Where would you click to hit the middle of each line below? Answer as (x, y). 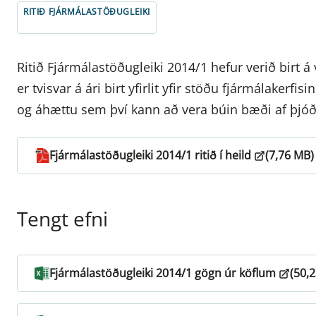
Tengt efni (62, 219)
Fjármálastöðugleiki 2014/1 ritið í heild (150, 156)
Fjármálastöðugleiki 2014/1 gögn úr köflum (163, 273)
